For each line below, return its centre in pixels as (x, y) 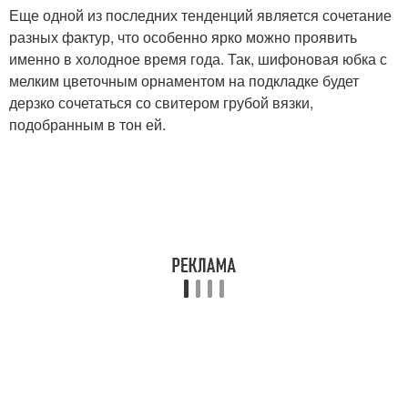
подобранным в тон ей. (87, 124)
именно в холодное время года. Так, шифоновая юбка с (198, 58)
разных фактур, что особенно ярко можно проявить (183, 36)
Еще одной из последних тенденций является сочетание (200, 15)
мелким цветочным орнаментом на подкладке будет (184, 80)
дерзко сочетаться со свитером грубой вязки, (161, 102)
